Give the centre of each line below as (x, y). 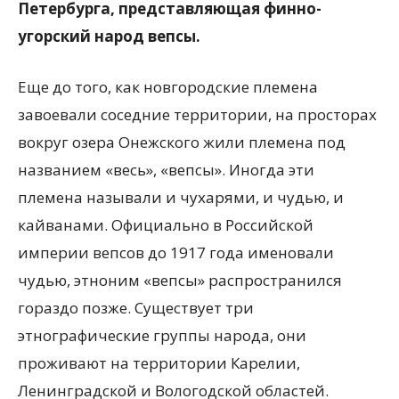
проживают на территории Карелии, (159, 362)
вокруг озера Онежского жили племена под (182, 142)
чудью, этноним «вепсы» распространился (180, 280)
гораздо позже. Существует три (136, 307)
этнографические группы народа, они (162, 335)
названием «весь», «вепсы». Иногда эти (166, 169)
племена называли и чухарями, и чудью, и (181, 197)
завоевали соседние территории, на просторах (197, 114)
